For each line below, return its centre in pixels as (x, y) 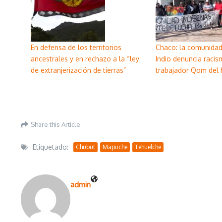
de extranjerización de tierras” (78, 70)
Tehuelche (148, 147)
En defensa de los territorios (76, 47)
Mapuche (115, 147)
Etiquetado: (51, 147)
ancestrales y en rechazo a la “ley (85, 58)
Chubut (85, 147)
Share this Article (55, 124)
